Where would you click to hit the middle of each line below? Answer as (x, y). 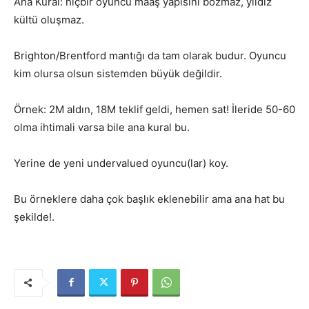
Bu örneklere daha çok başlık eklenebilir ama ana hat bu (149, 199)
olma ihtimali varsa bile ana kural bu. (102, 127)
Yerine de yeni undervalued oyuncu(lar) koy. (121, 163)
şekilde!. (34, 217)
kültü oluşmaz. (49, 19)
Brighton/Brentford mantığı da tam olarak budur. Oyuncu (150, 55)
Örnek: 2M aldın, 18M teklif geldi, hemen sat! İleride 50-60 (154, 109)
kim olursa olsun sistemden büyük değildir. (118, 73)
